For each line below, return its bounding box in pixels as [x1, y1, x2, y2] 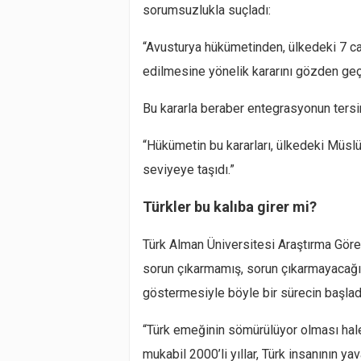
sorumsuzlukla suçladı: [143, 2, 271, 18]
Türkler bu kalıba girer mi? [143, 197, 317, 215]
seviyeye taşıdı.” [143, 161, 234, 177]
